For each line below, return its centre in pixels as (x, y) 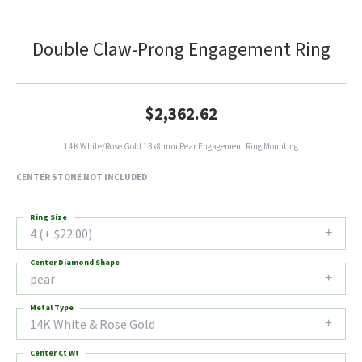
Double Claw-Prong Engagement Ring (181, 50)
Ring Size (48, 217)
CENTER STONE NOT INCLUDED (82, 177)
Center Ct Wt (55, 353)
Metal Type (52, 308)
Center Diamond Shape (75, 263)
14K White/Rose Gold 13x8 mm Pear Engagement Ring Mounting (181, 147)
